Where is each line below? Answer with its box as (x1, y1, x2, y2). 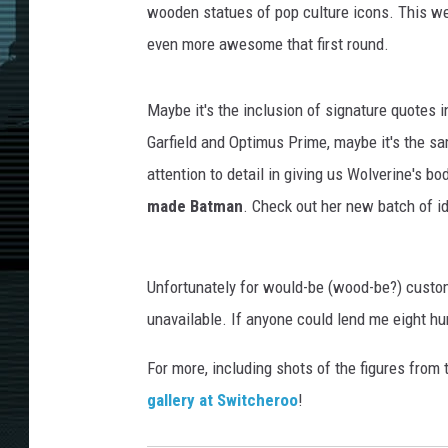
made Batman (147, 196, 243, 217)
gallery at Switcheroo (147, 390, 298, 411)
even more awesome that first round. (147, 34, 389, 55)
